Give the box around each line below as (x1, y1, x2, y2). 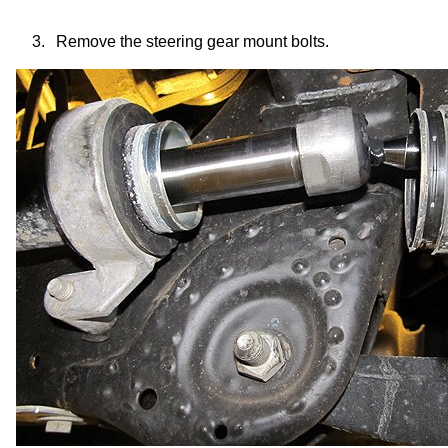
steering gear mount (146, 32, 287, 50)
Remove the (56, 32, 146, 50)
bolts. (287, 32, 329, 50)
